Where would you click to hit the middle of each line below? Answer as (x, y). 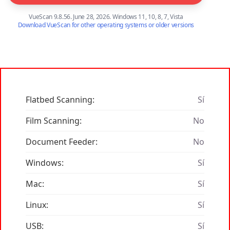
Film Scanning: (54, 121)
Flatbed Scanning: (60, 100)
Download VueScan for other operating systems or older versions (106, 25)
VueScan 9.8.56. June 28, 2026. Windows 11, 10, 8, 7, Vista (106, 17)
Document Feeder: (62, 142)
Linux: (37, 205)
